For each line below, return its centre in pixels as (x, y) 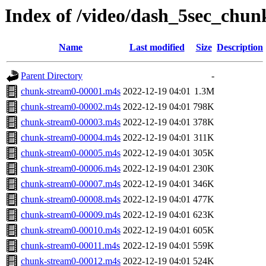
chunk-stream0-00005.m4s (71, 153)
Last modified (157, 47)
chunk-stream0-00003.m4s (71, 122)
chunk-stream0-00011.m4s (70, 246)
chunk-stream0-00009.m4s (71, 215)
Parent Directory (52, 76)
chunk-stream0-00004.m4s (71, 138)
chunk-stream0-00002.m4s (71, 107)
